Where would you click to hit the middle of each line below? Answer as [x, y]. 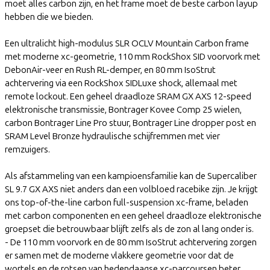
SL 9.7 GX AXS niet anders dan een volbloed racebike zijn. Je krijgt [131, 189]
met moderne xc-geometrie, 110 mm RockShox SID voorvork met [133, 56]
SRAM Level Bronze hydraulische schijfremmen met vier [112, 136]
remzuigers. [27, 149]
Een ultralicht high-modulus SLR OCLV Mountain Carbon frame [127, 43]
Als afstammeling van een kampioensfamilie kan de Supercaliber [131, 176]
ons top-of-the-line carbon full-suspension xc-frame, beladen [127, 202]
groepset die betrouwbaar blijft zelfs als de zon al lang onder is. [129, 229]
